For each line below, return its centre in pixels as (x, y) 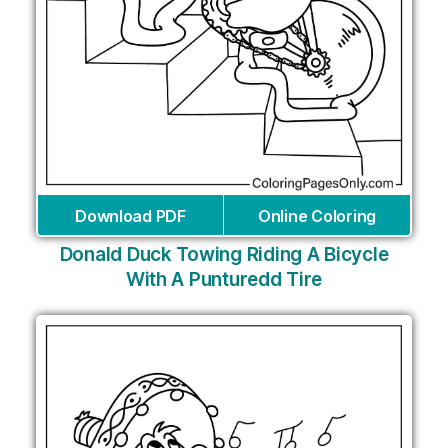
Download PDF (130, 216)
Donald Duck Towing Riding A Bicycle (224, 255)
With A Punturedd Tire (224, 280)
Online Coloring (317, 216)
